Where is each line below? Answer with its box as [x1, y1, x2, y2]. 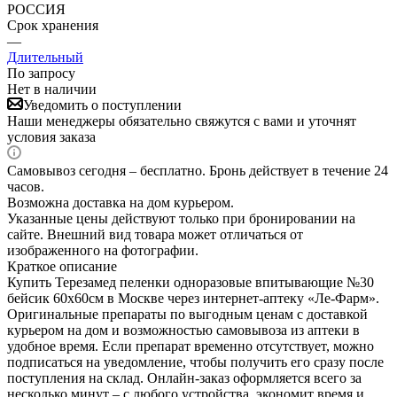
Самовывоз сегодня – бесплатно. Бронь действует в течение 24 [7, 162, 388, 178]
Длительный [7, 49, 83, 65]
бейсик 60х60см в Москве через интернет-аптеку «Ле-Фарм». [7, 290, 379, 306]
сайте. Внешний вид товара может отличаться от [7, 226, 303, 242]
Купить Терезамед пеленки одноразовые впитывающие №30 [7, 274, 374, 290]
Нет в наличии [7, 81, 97, 97]
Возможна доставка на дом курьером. [7, 194, 234, 210]
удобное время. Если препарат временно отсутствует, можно [7, 338, 374, 354]
